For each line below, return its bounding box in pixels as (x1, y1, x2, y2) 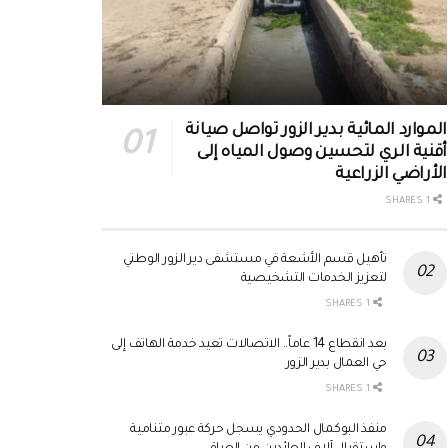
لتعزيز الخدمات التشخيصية (240, 272, 387, 287)
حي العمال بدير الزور (285, 357, 387, 372)
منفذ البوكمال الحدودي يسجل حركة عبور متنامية (130, 423, 387, 438)
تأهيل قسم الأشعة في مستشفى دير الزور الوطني (122, 253, 387, 268)
